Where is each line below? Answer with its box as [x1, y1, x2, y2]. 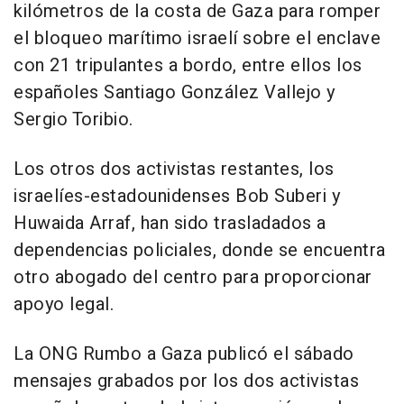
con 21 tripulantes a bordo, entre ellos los [14, 52, 363, 79]
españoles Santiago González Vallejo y [14, 79, 335, 106]
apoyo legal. [14, 291, 114, 318]
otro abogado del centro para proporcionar [14, 264, 372, 291]
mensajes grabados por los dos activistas [14, 368, 359, 395]
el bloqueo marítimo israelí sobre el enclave [14, 25, 381, 52]
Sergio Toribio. [14, 106, 133, 133]
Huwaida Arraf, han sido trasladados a [14, 210, 326, 237]
